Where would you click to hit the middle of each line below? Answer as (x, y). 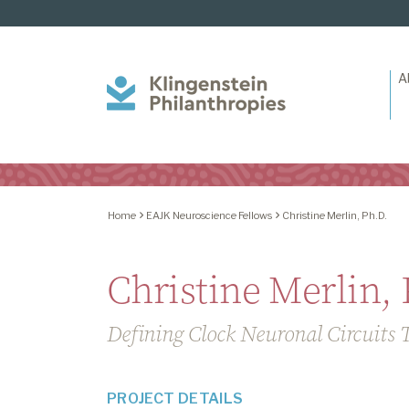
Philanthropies (337, 107)
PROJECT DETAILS (175, 398)
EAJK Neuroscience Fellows (209, 215)
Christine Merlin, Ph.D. (335, 215)
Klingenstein (330, 85)
